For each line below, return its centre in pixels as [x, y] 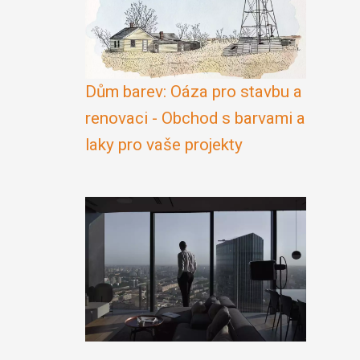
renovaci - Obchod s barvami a [195, 118]
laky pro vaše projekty [164, 145]
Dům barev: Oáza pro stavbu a [194, 92]
